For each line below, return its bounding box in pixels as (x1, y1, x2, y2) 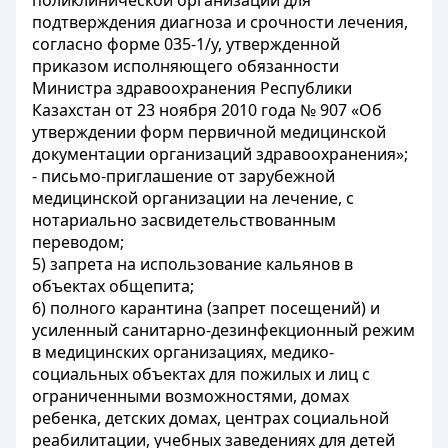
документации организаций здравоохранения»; (32, 143, 408, 165)
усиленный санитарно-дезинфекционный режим (32, 319, 415, 341)
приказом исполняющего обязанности (32, 55, 339, 77)
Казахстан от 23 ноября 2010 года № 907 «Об (32, 99, 382, 121)
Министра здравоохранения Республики (32, 77, 352, 99)
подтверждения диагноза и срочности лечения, (32, 11, 408, 33)
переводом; (32, 231, 124, 253)
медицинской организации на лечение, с (32, 187, 354, 209)
